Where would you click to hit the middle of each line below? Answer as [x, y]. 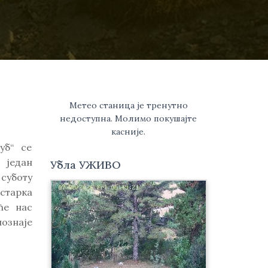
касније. [129, 132]
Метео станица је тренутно [128, 105]
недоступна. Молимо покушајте [129, 118]
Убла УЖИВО [85, 165]
